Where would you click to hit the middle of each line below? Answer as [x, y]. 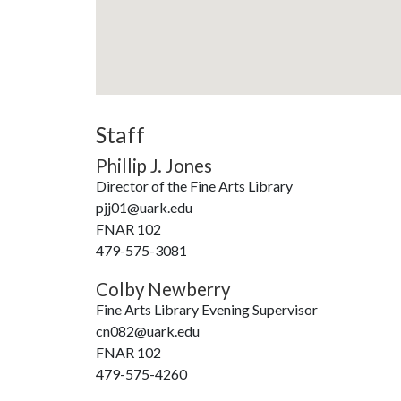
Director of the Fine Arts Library [194, 186]
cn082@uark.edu [148, 331]
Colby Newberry [163, 289]
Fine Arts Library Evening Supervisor [207, 309]
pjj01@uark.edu [144, 207]
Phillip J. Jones [154, 166]
